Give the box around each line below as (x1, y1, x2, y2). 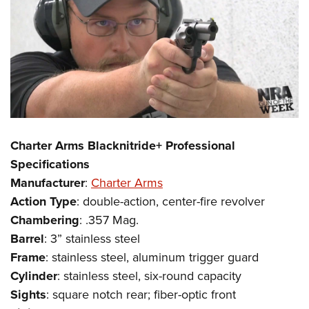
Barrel (10, 230, 44, 248)
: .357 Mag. (79, 211, 139, 230)
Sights (10, 286, 46, 304)
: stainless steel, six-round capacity (57, 267, 241, 286)
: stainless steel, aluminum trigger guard (46, 248, 259, 267)
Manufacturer (10, 174, 85, 192)
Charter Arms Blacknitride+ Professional (10, 137, 235, 155)
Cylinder (10, 267, 57, 286)
